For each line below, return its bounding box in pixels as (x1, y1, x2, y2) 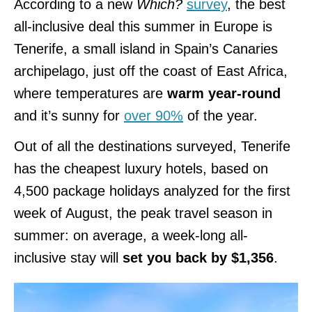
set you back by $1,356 (118, 249, 274, 265)
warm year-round (167, 85, 281, 101)
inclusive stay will (14, 249, 118, 265)
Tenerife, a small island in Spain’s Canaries (14, 40, 278, 56)
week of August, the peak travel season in (14, 205, 272, 221)
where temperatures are (14, 85, 167, 101)
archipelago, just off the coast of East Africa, (14, 63, 288, 79)
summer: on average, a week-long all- (14, 227, 248, 243)
